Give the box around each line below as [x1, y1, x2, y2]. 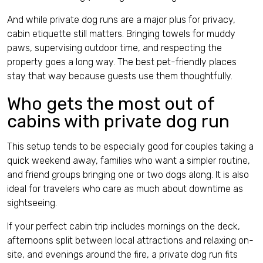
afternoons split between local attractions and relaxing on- [7, 235, 254, 246]
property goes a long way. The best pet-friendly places [7, 56, 237, 68]
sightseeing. [7, 197, 57, 208]
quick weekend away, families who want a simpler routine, [7, 155, 250, 166]
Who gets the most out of [7, 93, 214, 114]
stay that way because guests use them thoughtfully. [7, 70, 232, 82]
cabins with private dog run [7, 111, 230, 132]
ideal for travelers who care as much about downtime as [7, 183, 243, 194]
